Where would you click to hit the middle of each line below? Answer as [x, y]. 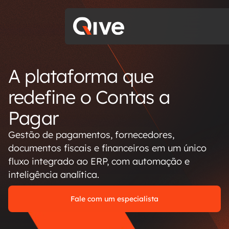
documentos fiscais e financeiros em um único [107, 148]
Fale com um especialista [114, 199]
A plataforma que [81, 76]
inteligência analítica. [54, 175]
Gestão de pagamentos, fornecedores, [91, 135]
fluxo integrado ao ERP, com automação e [99, 161]
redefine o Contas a [89, 97]
